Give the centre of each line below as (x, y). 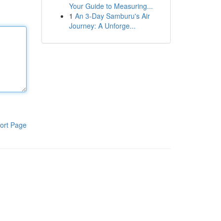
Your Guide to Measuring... (111, 6)
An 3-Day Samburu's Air (112, 16)
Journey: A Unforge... (102, 26)
